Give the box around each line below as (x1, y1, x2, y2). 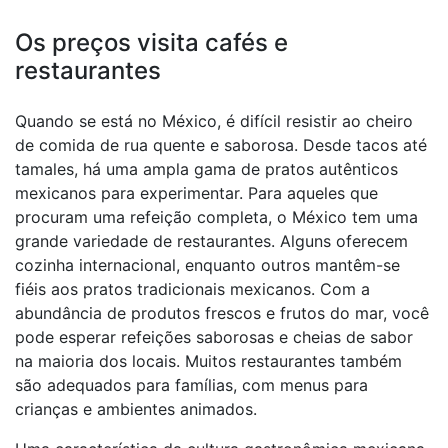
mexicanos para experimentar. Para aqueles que (15, 183, 378, 203)
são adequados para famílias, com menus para (15, 375, 368, 395)
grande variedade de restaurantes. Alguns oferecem (15, 231, 408, 251)
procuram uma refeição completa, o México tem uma (15, 207, 418, 227)
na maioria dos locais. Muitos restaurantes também (15, 351, 402, 371)
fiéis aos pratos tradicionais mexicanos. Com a (15, 279, 370, 299)
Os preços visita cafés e (15, 28, 288, 57)
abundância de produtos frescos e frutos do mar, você (15, 303, 429, 323)
